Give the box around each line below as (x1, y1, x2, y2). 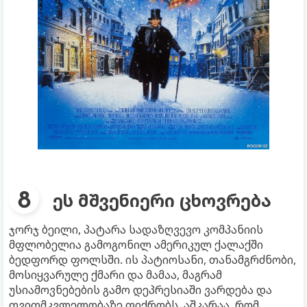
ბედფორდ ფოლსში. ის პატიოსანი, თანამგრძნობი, (9, 251, 296, 267)
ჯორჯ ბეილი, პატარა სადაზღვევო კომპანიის (9, 221, 263, 237)
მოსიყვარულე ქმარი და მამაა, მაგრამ (9, 267, 222, 282)
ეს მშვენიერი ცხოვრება (53, 188, 271, 212)
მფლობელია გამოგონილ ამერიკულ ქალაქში (9, 236, 263, 252)
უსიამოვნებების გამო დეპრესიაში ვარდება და (9, 282, 272, 297)
